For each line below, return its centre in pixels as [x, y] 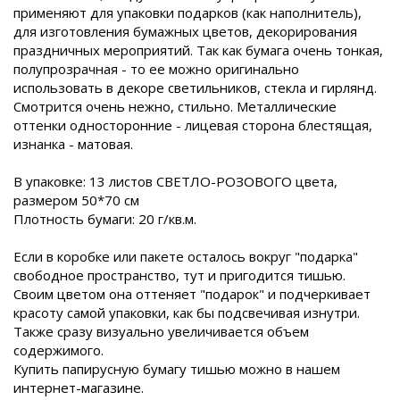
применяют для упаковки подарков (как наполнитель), [187, 12]
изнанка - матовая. [73, 144]
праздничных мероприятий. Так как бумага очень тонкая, [198, 50]
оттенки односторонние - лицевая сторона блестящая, [193, 125]
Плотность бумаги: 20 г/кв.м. [107, 219]
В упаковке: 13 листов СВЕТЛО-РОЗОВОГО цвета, [175, 181]
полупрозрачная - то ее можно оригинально [156, 69]
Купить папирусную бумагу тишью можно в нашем [177, 369]
